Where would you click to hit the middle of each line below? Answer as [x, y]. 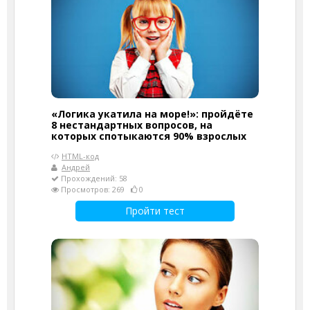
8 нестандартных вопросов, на [132, 125]
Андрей [76, 167]
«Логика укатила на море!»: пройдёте [152, 114]
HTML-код [80, 156]
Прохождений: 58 [93, 178]
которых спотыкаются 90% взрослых [149, 136]
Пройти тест [155, 211]
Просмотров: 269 [95, 189]
